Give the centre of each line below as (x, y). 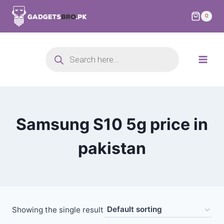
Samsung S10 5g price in (112, 124)
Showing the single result (58, 210)
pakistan (112, 148)
